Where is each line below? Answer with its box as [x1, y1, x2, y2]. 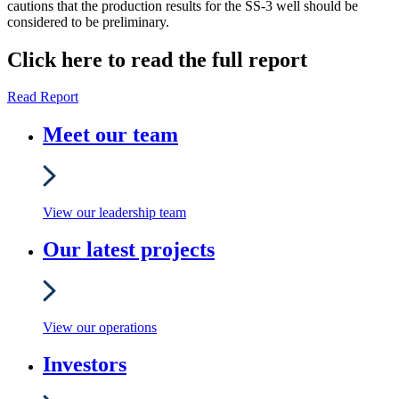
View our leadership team [43, 204, 186, 220]
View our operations [43, 319, 157, 335]
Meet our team [43, 123, 178, 147]
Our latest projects [43, 238, 215, 262]
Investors [43, 353, 126, 377]
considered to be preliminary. [7, 13, 169, 29]
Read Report [7, 89, 78, 105]
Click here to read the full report [7, 47, 307, 71]
